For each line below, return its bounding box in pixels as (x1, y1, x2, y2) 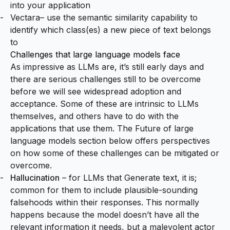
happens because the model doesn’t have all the (10, 209, 199, 220)
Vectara (10, 12, 40, 23)
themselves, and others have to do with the (10, 110, 179, 121)
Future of (135, 123, 174, 133)
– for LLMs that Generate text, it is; (60, 172, 197, 183)
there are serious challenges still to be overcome (10, 73, 201, 84)
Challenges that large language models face (10, 49, 180, 60)
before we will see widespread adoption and (10, 86, 181, 97)
